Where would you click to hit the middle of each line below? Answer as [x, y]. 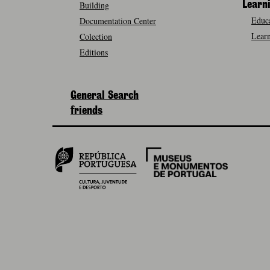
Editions [94, 52]
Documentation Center [118, 21]
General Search [105, 96]
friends [86, 111]
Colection [96, 36]
